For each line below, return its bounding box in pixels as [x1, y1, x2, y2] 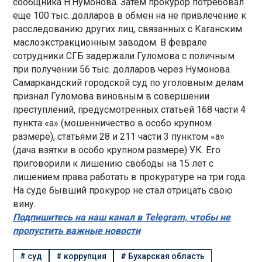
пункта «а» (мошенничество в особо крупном [13, 117, 212, 129]
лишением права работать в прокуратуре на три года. [13, 171, 247, 182]
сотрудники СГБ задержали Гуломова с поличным [13, 50, 235, 61]
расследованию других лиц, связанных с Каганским [13, 23, 243, 35]
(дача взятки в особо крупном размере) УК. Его [13, 144, 221, 156]
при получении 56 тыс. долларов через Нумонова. [13, 63, 232, 75]
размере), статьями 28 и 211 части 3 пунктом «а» [13, 130, 225, 142]
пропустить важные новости [13, 225, 141, 236]
